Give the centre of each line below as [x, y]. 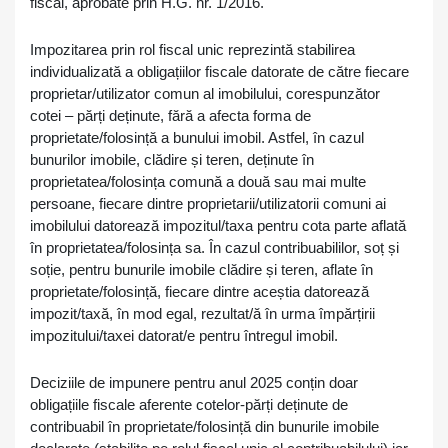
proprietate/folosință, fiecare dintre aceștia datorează [199, 291]
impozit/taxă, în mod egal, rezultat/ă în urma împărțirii [202, 313]
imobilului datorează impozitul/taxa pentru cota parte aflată [218, 225]
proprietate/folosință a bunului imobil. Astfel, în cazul [197, 137]
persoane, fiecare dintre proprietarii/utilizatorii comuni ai [208, 203]
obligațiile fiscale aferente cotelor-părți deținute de [189, 404]
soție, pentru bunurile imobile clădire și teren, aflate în [201, 269]
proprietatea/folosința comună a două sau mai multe [198, 181]
